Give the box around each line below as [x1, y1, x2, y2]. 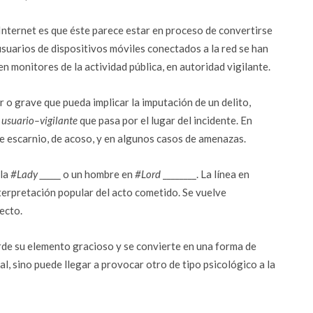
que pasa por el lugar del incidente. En [80, 114, 252, 126]
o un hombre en [63, 168, 135, 180]
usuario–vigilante [1, 114, 80, 126]
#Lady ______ [10, 168, 63, 180]
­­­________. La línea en [163, 168, 249, 180]
